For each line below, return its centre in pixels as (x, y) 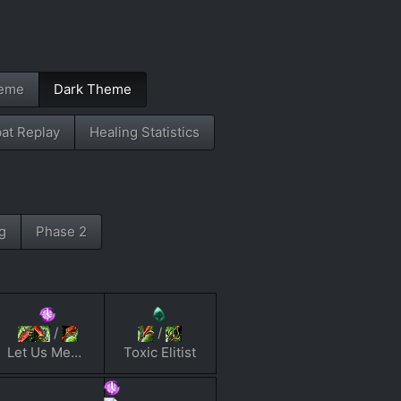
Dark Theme (92, 89)
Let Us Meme (76, 353)
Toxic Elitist (159, 353)
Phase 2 (61, 232)
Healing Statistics (144, 132)
